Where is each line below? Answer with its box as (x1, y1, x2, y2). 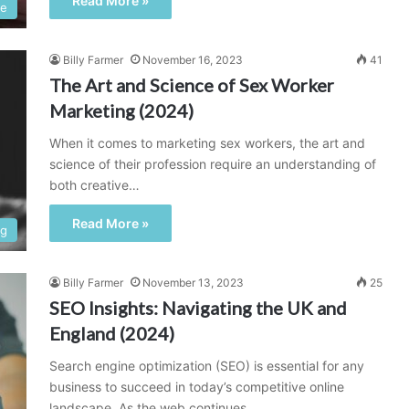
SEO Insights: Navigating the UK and (49, 297, 347, 319)
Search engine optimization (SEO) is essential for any (49, 358, 364, 373)
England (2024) (49, 322, 174, 344)
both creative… (49, 177, 140, 193)
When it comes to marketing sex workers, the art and (49, 135, 365, 151)
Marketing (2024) (49, 100, 194, 121)
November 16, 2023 (142, 53, 243, 67)
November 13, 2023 (142, 276, 244, 289)
